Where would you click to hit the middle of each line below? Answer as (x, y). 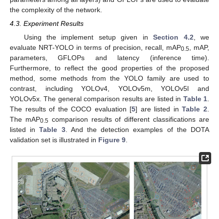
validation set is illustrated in (54, 140)
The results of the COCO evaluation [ (71, 109)
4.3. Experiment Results (47, 24)
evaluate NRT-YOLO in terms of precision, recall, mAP (95, 47)
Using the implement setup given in (88, 37)
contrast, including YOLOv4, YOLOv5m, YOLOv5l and (109, 88)
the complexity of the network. (56, 10)
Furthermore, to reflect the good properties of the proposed (109, 68)
